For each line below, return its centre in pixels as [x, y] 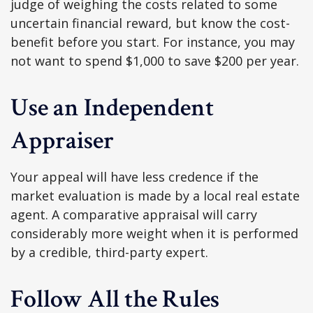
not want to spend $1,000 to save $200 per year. [155, 61]
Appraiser [62, 141]
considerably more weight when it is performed [154, 233]
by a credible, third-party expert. [109, 252]
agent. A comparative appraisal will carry [134, 214]
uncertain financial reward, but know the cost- [150, 23]
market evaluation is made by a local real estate [155, 196]
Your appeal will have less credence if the [134, 177]
